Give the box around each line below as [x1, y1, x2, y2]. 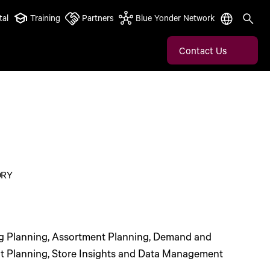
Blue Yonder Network [136, 12, 215, 24]
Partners [82, 12, 114, 24]
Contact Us [179, 43, 227, 57]
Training [30, 12, 60, 24]
